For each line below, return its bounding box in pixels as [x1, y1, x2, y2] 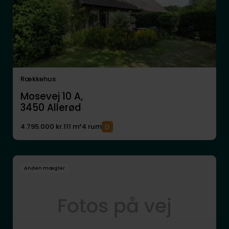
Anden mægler [24, 164, 65, 171]
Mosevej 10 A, [20, 89, 83, 104]
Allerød [47, 101, 81, 115]
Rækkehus [20, 74, 56, 84]
